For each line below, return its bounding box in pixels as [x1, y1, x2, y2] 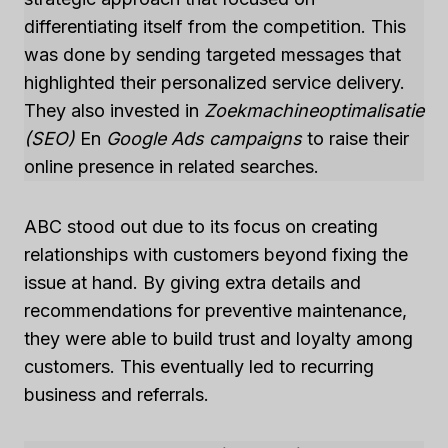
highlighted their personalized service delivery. [24, 72, 405, 93]
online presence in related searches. [24, 156, 319, 177]
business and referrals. [24, 384, 209, 405]
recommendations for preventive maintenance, [24, 300, 407, 321]
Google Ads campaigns [106, 128, 302, 149]
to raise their [302, 128, 409, 149]
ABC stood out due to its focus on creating [24, 216, 378, 237]
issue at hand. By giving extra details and [24, 272, 361, 293]
